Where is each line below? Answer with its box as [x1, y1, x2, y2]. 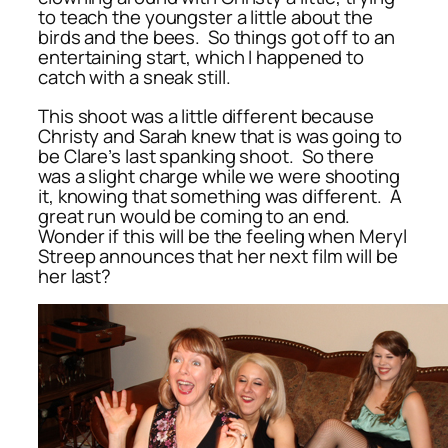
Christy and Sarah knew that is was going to [38, 122, 402, 149]
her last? [38, 262, 112, 289]
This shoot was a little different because [38, 102, 374, 129]
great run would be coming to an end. [38, 202, 355, 229]
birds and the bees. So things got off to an [38, 24, 395, 51]
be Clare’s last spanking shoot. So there [38, 142, 374, 169]
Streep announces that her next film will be [38, 242, 398, 269]
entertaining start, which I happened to [38, 44, 365, 71]
